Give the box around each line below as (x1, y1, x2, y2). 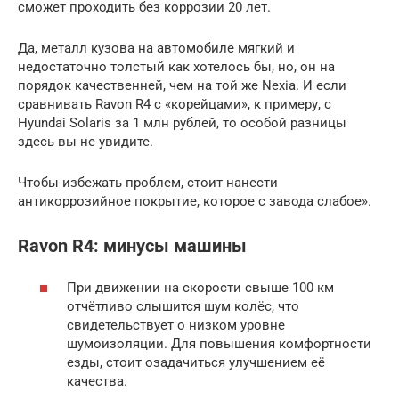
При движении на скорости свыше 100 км (67, 279, 334, 296)
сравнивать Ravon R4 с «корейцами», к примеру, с (18, 95, 331, 112)
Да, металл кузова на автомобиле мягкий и (18, 39, 295, 56)
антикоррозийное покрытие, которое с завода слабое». (18, 192, 371, 209)
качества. (67, 372, 127, 389)
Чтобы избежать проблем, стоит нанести (18, 174, 278, 191)
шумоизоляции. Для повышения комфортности (67, 335, 371, 352)
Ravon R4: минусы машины (18, 236, 247, 256)
